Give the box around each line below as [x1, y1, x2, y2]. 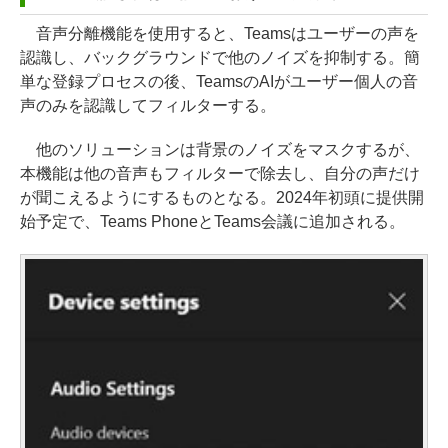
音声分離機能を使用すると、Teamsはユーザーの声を [20, 25, 419, 43]
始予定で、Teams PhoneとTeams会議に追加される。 [20, 213, 405, 231]
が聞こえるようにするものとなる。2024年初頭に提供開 [20, 189, 424, 207]
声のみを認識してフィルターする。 [20, 97, 276, 115]
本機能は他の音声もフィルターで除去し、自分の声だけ [20, 165, 420, 183]
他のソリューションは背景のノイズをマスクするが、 [20, 141, 420, 159]
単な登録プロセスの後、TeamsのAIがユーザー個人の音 [20, 73, 418, 91]
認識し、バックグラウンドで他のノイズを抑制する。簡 [20, 49, 420, 67]
